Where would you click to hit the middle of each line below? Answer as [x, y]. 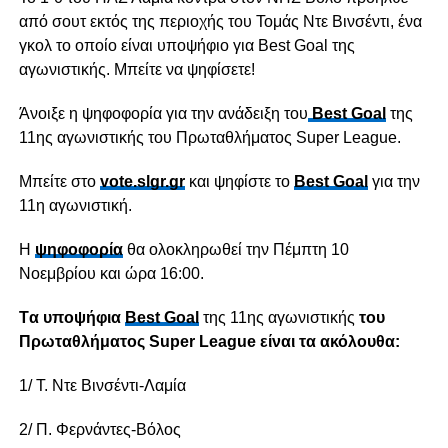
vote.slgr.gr [142, 182]
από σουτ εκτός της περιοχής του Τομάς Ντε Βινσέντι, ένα [220, 22]
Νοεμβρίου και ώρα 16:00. [111, 274]
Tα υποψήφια [71, 318]
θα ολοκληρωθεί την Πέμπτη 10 [235, 250]
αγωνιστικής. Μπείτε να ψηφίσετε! [136, 70]
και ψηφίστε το [241, 182]
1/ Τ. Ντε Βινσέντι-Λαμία [102, 386]
